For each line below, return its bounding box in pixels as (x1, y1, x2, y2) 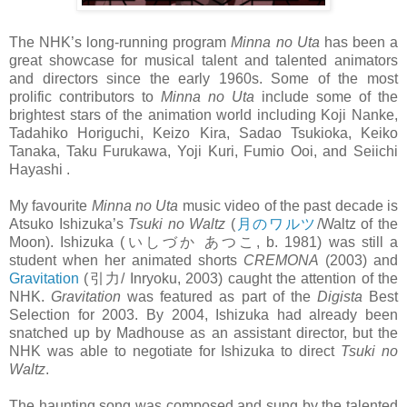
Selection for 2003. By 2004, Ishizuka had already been (9, 307, 398, 323)
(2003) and (319, 253, 398, 269)
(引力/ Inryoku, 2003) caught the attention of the (79, 271, 398, 287)
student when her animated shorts (9, 253, 243, 269)
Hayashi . (9, 162, 70, 178)
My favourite (9, 198, 92, 214)
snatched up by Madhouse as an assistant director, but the (9, 325, 398, 342)
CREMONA (243, 253, 319, 269)
